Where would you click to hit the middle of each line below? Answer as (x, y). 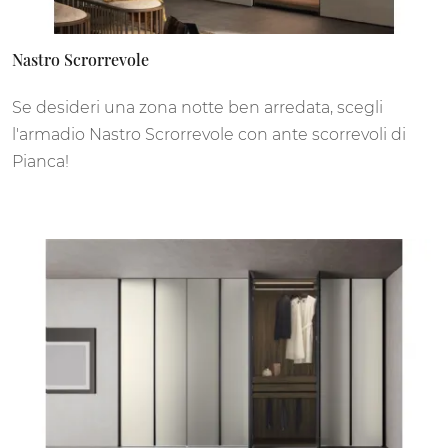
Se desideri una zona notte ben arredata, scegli (197, 108)
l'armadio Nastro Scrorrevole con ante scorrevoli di (209, 135)
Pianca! (40, 162)
